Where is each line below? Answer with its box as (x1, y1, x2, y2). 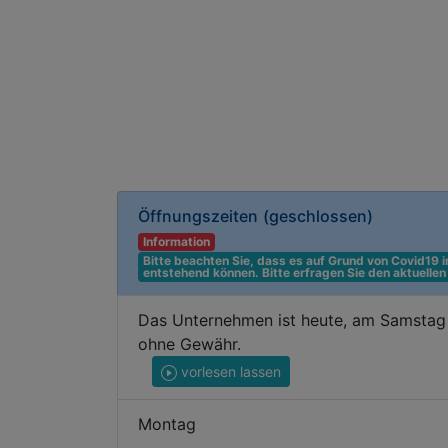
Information (142, 234, 210, 249)
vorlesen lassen (177, 363, 281, 380)
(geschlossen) (263, 206, 373, 226)
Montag (138, 414, 196, 434)
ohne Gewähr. (138, 334, 241, 354)
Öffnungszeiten (138, 206, 258, 226)
